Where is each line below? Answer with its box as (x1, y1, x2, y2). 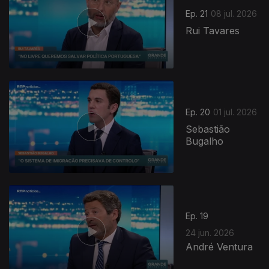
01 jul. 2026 (213, 107, 258, 118)
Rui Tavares (186, 25, 240, 37)
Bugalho (186, 135, 224, 148)
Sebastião (186, 123, 231, 136)
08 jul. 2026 (211, 8, 258, 19)
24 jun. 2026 (186, 227, 235, 238)
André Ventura (186, 240, 253, 253)
